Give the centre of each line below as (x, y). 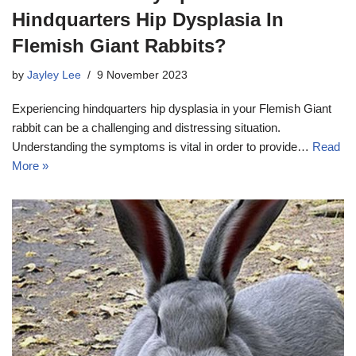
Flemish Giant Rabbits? (119, 46)
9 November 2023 (142, 75)
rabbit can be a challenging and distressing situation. (146, 128)
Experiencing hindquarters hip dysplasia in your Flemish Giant (172, 109)
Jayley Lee (54, 75)
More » (30, 166)
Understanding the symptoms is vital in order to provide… (162, 147)
